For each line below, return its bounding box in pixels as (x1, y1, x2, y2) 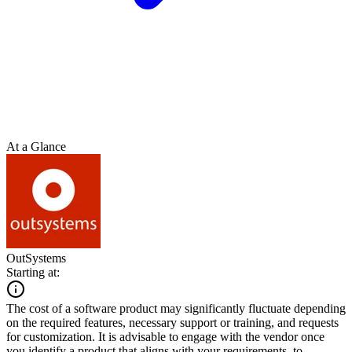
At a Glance (6, 139, 66, 153)
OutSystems (6, 251, 66, 265)
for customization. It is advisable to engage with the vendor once (6, 329, 324, 343)
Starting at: (6, 265, 60, 279)
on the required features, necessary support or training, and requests (6, 315, 339, 329)
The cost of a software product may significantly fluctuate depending (6, 301, 346, 315)
